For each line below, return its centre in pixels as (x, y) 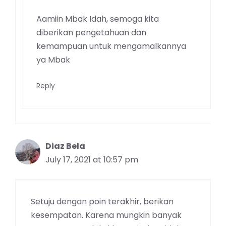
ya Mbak (53, 60)
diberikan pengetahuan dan (91, 33)
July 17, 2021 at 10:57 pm (92, 160)
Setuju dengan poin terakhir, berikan (102, 202)
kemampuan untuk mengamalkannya (111, 46)
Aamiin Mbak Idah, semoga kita (98, 19)
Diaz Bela (65, 146)
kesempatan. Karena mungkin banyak (106, 215)
